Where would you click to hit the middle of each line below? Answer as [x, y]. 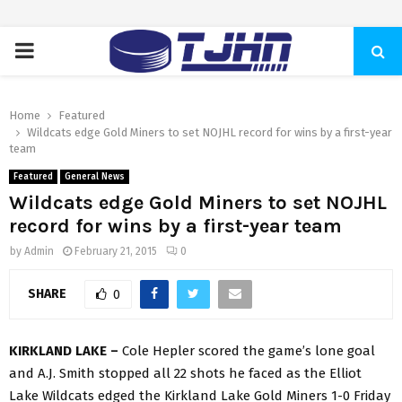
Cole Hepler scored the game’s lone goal [249, 350]
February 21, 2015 [116, 251]
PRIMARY [56, 50]
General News [95, 177]
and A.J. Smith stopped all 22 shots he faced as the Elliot [185, 373]
